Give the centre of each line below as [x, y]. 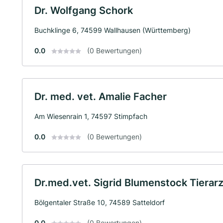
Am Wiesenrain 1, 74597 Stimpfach [91, 116]
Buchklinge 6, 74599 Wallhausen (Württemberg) [112, 30]
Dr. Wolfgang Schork [84, 10]
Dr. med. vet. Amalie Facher [101, 96]
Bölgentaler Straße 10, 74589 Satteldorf [100, 202]
